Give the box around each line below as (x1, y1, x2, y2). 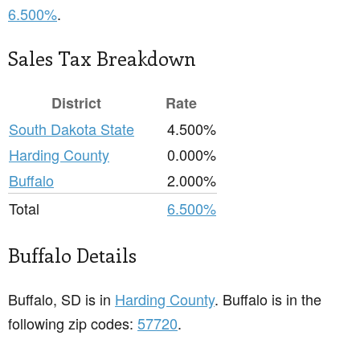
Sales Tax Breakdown (8, 45, 196, 72)
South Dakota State (9, 118, 134, 140)
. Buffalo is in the (215, 288, 321, 310)
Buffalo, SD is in (8, 288, 115, 310)
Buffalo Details (8, 242, 137, 268)
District (51, 92, 101, 114)
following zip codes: (8, 313, 137, 334)
